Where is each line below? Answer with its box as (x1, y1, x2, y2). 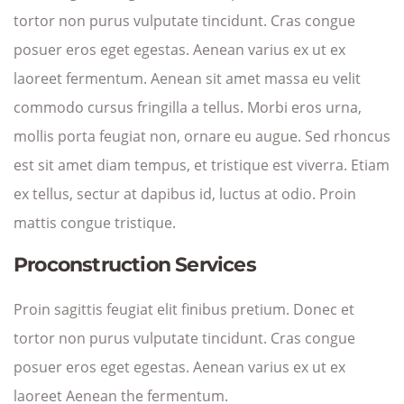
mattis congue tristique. (14, 213, 176, 233)
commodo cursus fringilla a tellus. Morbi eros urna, (14, 97, 362, 117)
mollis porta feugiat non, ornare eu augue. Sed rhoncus (14, 126, 390, 146)
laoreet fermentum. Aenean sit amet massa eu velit (14, 69, 361, 88)
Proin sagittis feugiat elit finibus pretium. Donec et (14, 299, 354, 319)
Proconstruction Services (14, 252, 256, 277)
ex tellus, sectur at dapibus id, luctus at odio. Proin (14, 184, 356, 204)
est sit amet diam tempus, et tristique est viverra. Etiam (14, 155, 390, 175)
